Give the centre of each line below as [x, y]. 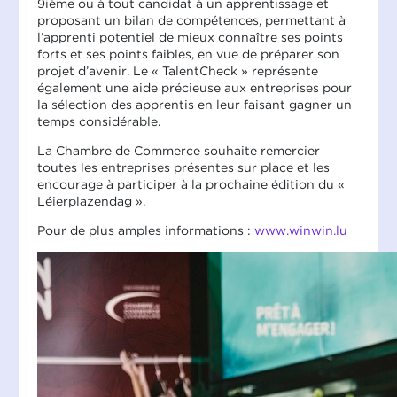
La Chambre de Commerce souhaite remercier [179, 150]
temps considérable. [99, 121]
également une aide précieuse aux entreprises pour [195, 87]
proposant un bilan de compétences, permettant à [191, 20]
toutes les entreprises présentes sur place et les [183, 167]
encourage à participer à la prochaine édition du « [191, 184]
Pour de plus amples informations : [146, 230]
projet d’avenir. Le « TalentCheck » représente [178, 70]
